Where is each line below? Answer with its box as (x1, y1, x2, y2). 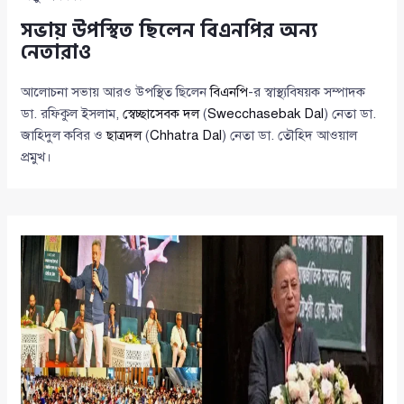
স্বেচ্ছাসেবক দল (123, 106, 200, 123)
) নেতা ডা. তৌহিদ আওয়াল (222, 127, 358, 144)
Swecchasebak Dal (207, 106, 325, 123)
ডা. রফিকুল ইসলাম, (21, 106, 124, 123)
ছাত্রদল (106, 127, 142, 144)
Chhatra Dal (150, 127, 223, 144)
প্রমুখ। (21, 149, 52, 166)
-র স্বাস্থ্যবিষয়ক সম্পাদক (248, 84, 366, 101)
